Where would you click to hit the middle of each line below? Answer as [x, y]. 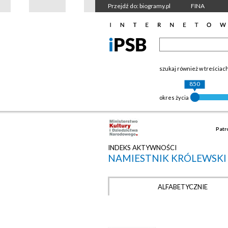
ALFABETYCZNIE [183, 187]
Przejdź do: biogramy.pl [139, 6]
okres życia [174, 97]
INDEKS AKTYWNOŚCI [142, 148]
